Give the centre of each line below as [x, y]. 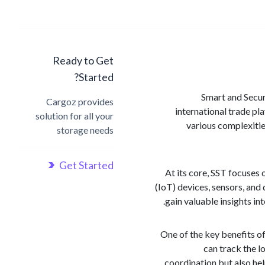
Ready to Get [83, 60]
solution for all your [75, 116]
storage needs [85, 130]
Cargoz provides [80, 101]
